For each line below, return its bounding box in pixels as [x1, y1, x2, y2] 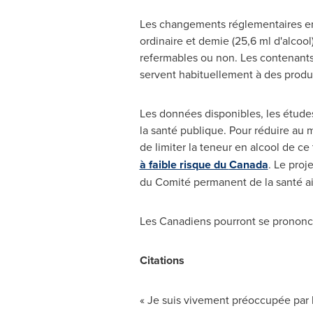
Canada [228, 156, 268, 173]
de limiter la [139, 139, 200, 154]
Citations [139, 252, 184, 268]
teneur [199, 139, 232, 154]
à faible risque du [139, 156, 229, 173]
